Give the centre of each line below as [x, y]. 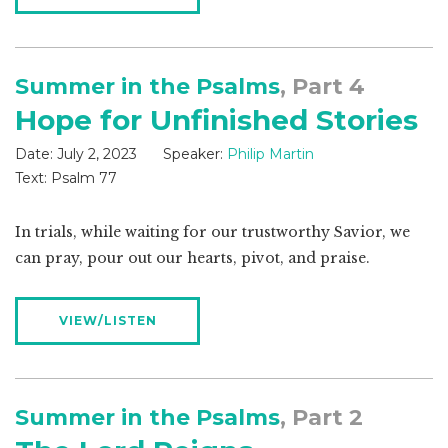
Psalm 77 [82, 178]
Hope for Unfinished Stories [216, 120]
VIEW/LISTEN [107, 321]
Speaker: [193, 154]
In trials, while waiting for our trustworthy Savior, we [212, 232]
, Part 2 [321, 418]
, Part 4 [322, 87]
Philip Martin [270, 154]
